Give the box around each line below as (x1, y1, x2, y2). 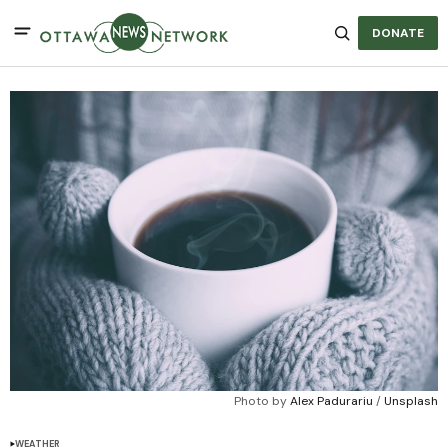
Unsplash (384, 393, 438, 409)
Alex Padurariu (290, 393, 373, 409)
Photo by (234, 393, 290, 409)
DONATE (372, 25, 424, 41)
